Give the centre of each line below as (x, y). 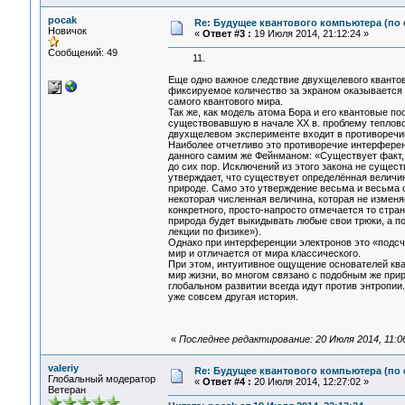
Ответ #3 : (226, 33)
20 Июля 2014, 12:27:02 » (310, 381)
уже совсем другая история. (235, 297)
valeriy (63, 368)
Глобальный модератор (101, 379)
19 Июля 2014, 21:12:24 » (310, 33)
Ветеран (66, 390)
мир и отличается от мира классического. (264, 254)
